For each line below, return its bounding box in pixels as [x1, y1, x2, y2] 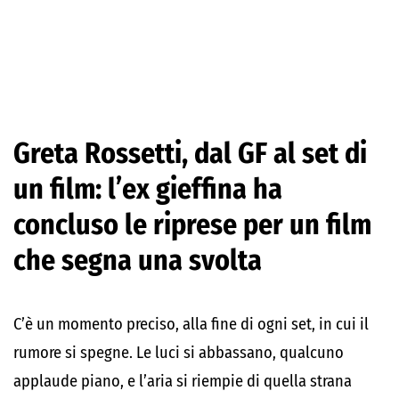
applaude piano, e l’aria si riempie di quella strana [13, 371, 352, 391]
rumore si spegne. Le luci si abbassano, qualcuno [13, 343, 344, 362]
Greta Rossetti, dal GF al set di [13, 136, 367, 170]
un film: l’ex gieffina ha [13, 172, 282, 206]
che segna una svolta [13, 243, 262, 277]
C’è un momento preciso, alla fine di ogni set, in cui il [13, 314, 369, 334]
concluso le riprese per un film [13, 208, 371, 241]
